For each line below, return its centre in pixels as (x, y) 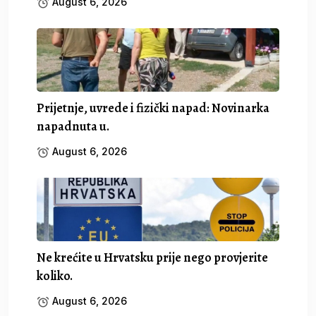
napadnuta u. (73, 126)
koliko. (55, 275)
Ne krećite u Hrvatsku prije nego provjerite (152, 257)
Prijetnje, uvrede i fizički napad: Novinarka (153, 108)
